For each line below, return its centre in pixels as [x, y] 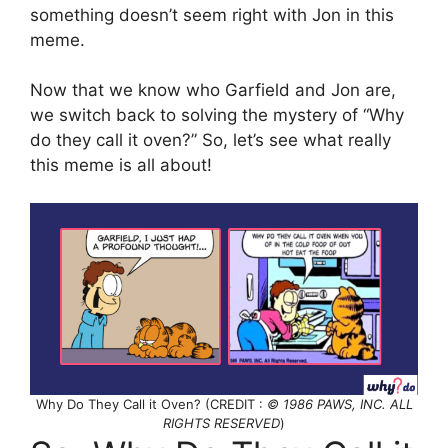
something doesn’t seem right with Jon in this [212, 14]
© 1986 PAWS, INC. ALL [339, 404]
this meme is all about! [121, 164]
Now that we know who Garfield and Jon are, [213, 89]
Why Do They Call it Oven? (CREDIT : [151, 404]
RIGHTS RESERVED [221, 423]
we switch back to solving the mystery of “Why [217, 114]
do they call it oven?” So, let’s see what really [210, 139]
